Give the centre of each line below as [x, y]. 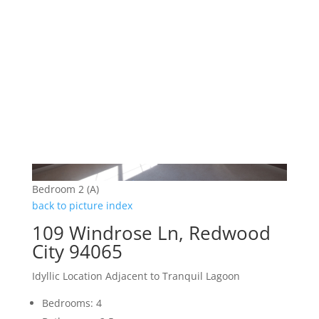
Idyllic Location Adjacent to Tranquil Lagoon [136, 276]
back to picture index [82, 206]
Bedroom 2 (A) [65, 189]
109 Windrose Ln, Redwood [151, 233]
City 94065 [77, 252]
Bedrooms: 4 [72, 303]
